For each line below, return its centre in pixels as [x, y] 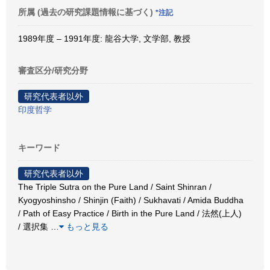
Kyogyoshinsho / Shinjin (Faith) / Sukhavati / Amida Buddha [131, 200]
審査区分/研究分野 [53, 70]
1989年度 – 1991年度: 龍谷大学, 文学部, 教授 [104, 38]
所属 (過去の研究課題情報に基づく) [87, 12]
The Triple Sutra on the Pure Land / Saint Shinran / [115, 187]
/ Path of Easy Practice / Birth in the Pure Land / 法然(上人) [130, 213]
